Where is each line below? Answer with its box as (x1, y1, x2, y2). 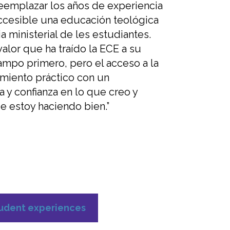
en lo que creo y (61, 86, 138, 99)
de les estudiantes (57, 28, 149, 41)
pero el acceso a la (70, 57, 159, 70)
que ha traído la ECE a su (23, 43, 141, 55)
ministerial (6, 28, 57, 41)
